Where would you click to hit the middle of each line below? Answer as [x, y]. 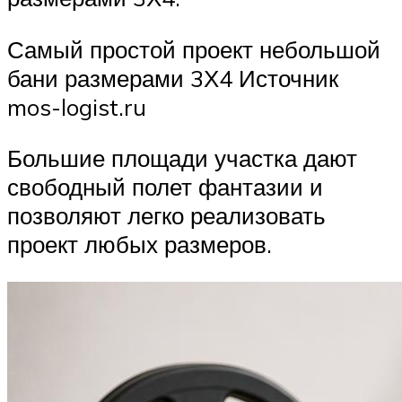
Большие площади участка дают [182, 158]
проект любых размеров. [140, 245]
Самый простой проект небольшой [194, 49]
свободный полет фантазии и [165, 187]
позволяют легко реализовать [166, 216]
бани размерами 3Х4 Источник [173, 78]
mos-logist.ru [77, 106]
